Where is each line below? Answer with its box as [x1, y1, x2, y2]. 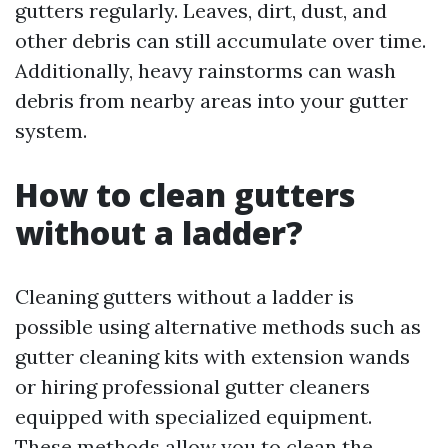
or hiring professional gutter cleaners [15, 374, 370, 399]
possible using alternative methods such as [15, 314, 421, 339]
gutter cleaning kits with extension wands [15, 344, 410, 369]
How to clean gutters [15, 173, 355, 216]
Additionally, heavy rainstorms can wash [15, 58, 396, 83]
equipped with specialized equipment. [15, 404, 372, 429]
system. [15, 118, 87, 143]
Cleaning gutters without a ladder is [15, 284, 354, 309]
